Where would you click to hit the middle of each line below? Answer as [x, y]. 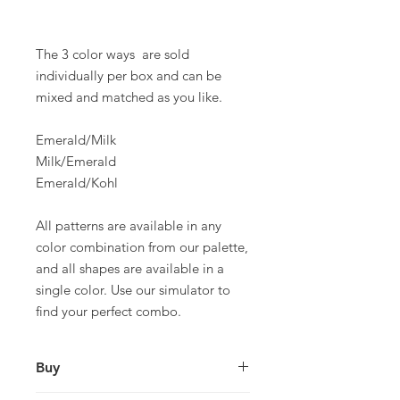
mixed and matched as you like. [129, 97]
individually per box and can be [129, 75]
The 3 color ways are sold [112, 54]
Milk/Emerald [76, 161]
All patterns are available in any [129, 225]
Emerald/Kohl [77, 183]
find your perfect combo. [108, 311]
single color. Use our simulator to [133, 290]
